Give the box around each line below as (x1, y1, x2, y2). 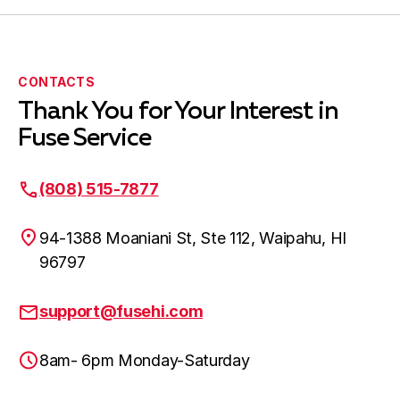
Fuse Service (18, 126, 151, 151)
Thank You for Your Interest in (18, 99, 338, 124)
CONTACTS (18, 74, 96, 89)
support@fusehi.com (39, 302, 204, 321)
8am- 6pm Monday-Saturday (39, 351, 250, 370)
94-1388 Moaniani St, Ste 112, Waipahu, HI (39, 229, 346, 247)
